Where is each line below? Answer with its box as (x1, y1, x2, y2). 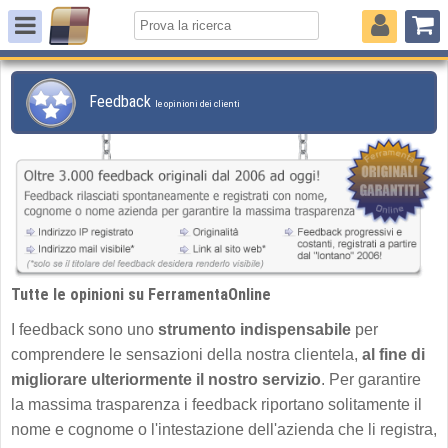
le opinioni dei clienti (155, 98, 240, 109)
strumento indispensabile (158, 320, 351, 338)
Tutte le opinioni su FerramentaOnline (11, 284, 271, 304)
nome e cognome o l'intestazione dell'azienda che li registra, (11, 420, 437, 438)
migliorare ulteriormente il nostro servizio (11, 370, 321, 388)
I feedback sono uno (11, 320, 158, 338)
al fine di (362, 345, 425, 363)
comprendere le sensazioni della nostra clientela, (11, 345, 362, 363)
